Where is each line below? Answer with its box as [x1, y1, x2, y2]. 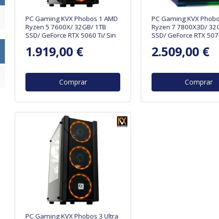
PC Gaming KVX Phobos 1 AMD [25, 14, 118, 23]
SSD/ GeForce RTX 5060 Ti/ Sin [25, 30, 116, 40]
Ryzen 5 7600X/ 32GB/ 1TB [25, 22, 107, 31]
